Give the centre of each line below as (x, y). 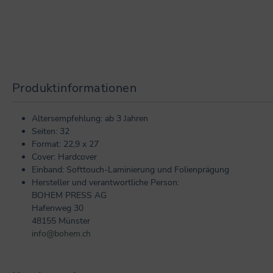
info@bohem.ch (61, 233)
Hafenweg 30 (58, 208)
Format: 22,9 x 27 (65, 144)
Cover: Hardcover (64, 157)
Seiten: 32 (51, 131)
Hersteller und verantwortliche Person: (105, 182)
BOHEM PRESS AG (69, 195)
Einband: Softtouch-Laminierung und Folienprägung (130, 169)
